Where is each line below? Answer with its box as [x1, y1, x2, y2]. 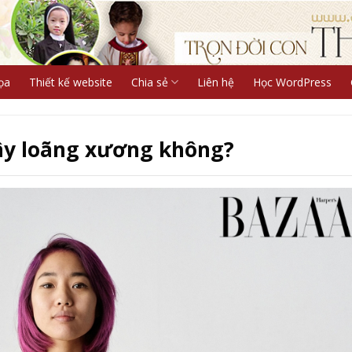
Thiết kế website [28, 75, 112, 90]
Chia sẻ [130, 75, 168, 90]
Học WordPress [252, 75, 332, 90]
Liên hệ [196, 75, 234, 90]
